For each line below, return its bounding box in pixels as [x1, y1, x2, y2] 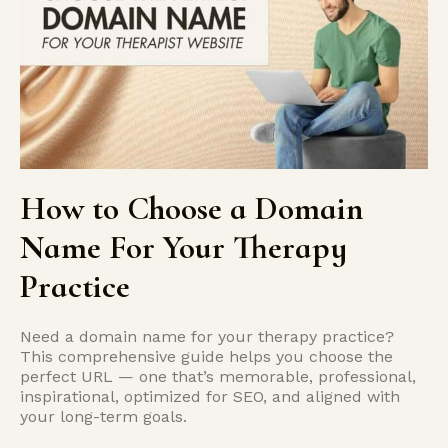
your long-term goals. [20, 407, 187, 426]
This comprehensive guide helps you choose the [20, 347, 393, 366]
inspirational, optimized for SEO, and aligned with [20, 387, 400, 406]
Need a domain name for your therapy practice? [20, 327, 394, 346]
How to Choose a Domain [20, 189, 363, 228]
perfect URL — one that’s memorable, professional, [20, 367, 416, 386]
